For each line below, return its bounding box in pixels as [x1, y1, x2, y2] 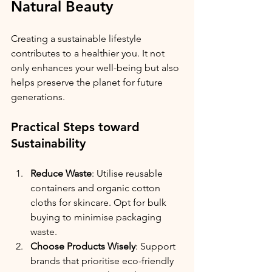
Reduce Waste [30, 167, 92, 179]
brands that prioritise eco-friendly [30, 254, 176, 267]
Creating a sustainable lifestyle [11, 32, 144, 44]
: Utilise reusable [92, 167, 165, 179]
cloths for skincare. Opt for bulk [30, 196, 169, 208]
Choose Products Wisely [30, 240, 135, 252]
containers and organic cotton [30, 182, 163, 194]
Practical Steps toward [11, 119, 143, 134]
